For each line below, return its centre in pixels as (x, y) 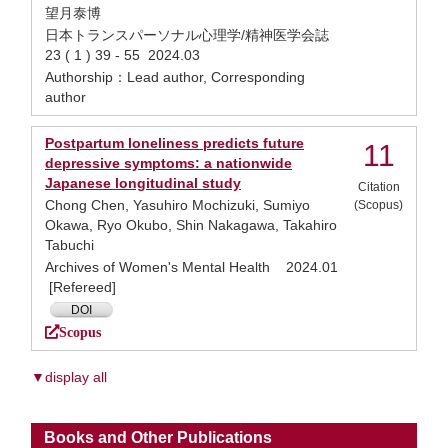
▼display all (69, 377)
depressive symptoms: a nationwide (168, 163)
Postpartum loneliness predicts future (174, 143)
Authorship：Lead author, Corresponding (175, 77)
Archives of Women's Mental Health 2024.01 (191, 267)
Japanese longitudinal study (143, 183)
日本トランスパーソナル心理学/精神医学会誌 (191, 35)
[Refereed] (80, 287)
